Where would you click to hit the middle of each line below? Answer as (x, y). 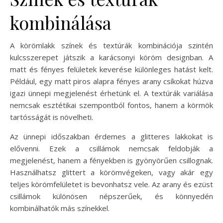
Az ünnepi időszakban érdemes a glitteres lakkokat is (111, 136)
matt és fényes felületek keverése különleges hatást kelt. (111, 69)
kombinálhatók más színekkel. (60, 208)
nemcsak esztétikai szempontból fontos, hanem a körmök (111, 105)
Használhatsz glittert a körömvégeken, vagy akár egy (111, 172)
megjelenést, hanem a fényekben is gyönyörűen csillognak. (111, 160)
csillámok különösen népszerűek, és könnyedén (111, 196)
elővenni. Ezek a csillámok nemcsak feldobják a (111, 148)
